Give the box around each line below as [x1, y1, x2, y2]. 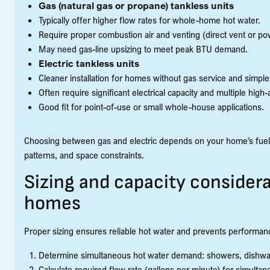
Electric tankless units [39, 57, 139, 70]
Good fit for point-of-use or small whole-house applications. [39, 101, 264, 113]
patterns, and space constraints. [24, 149, 144, 162]
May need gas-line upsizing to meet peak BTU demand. [39, 43, 248, 55]
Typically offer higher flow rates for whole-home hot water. [39, 14, 260, 27]
